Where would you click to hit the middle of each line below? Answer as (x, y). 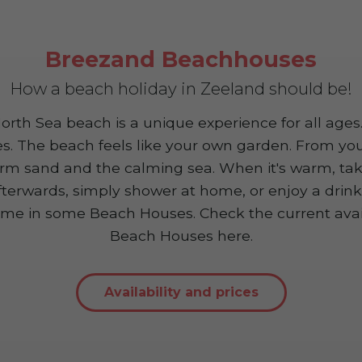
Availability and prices (181, 293)
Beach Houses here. (181, 236)
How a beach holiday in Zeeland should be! (181, 89)
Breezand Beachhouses (181, 60)
